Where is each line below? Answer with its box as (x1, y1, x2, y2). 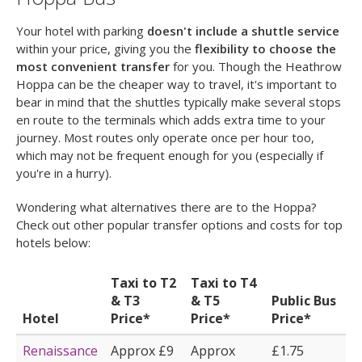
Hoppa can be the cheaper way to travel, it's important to (16, 76, 337, 93)
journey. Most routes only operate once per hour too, (16, 129, 314, 146)
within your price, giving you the (16, 40, 195, 57)
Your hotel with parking (16, 23, 147, 40)
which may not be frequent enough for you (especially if (16, 147, 323, 164)
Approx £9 (111, 342, 174, 360)
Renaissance (23, 342, 98, 360)
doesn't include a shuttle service (147, 23, 339, 40)
